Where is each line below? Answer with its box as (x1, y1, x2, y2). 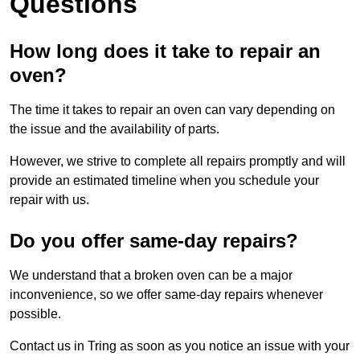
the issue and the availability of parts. (10, 122, 223, 137)
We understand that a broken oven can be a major (10, 268, 292, 283)
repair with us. (10, 193, 89, 207)
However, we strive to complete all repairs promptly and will (10, 154, 346, 169)
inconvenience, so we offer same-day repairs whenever (10, 288, 323, 302)
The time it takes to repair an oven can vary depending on (10, 103, 335, 117)
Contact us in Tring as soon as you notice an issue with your (10, 339, 350, 354)
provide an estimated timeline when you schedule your (10, 174, 319, 188)
